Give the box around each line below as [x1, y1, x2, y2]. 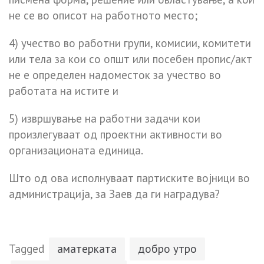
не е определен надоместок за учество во [9, 68, 221, 82]
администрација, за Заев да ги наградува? [9, 187, 220, 202]
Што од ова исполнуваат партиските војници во [9, 171, 250, 186]
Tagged [9, 242, 47, 256]
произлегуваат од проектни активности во [9, 127, 222, 142]
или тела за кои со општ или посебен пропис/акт [9, 52, 252, 67]
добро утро [138, 242, 197, 256]
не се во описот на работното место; [9, 8, 197, 23]
